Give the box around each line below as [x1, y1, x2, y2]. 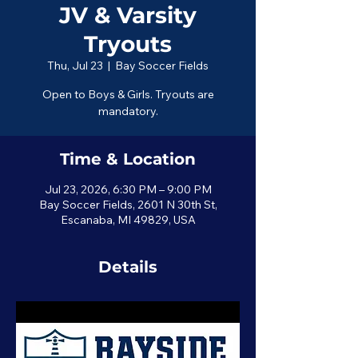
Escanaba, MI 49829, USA [60, 213, 196, 227]
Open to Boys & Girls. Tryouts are [42, 87, 214, 101]
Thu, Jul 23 [47, 58, 103, 73]
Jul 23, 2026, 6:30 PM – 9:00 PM [44, 182, 212, 197]
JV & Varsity [59, 2, 197, 29]
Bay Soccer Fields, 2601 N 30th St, [38, 197, 217, 212]
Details [98, 257, 157, 276]
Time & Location [60, 149, 196, 169]
